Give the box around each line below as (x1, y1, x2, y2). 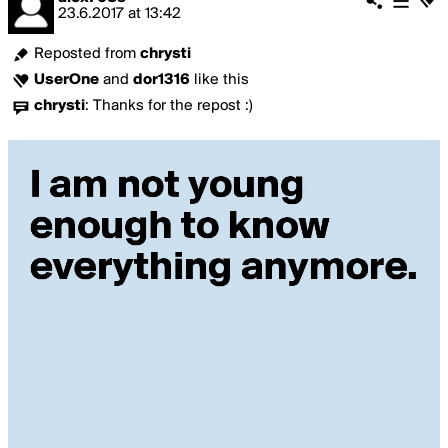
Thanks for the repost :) (93, 98, 253, 114)
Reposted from (34, 46, 140, 62)
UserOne (34, 72, 99, 88)
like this (190, 72, 249, 88)
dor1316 (133, 72, 190, 88)
